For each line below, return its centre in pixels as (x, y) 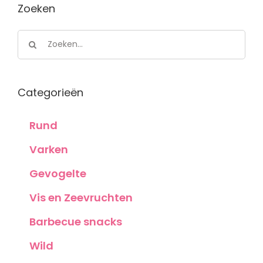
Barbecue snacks (76, 222)
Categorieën (50, 92)
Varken (49, 150)
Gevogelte (58, 174)
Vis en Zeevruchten (81, 198)
